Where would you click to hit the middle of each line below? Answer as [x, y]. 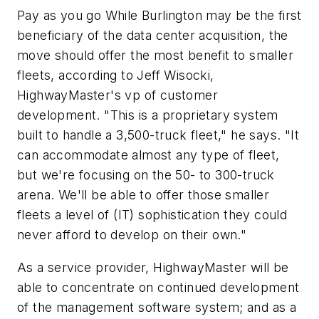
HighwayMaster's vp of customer [117, 95]
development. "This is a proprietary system [148, 115]
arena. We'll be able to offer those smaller [143, 194]
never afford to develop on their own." [132, 234]
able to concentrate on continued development [158, 287]
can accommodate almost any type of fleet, [148, 155]
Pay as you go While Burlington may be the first [159, 15]
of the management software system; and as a [157, 307]
